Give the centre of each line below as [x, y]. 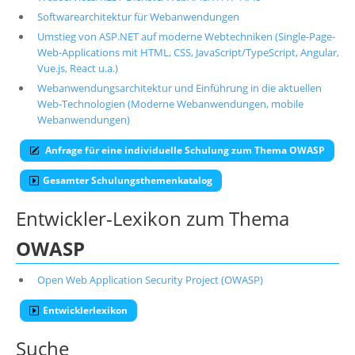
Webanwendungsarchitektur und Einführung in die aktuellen [179, 88]
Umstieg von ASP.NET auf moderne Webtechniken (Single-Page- [186, 36]
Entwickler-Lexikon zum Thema [153, 218]
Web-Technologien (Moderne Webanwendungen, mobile [170, 104]
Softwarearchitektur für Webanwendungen [138, 17]
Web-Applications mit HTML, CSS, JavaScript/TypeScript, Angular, [188, 52]
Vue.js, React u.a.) [77, 68]
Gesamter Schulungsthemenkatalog [128, 180]
